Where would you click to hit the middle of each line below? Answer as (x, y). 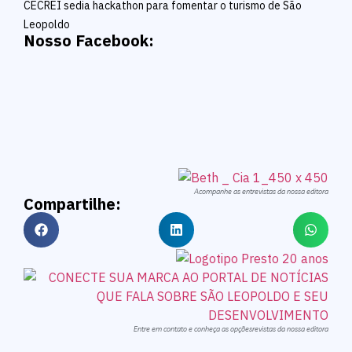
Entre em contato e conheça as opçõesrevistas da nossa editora (231, 329)
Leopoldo (47, 25)
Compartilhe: (72, 204)
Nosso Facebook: (89, 41)
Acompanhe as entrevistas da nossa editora (261, 192)
